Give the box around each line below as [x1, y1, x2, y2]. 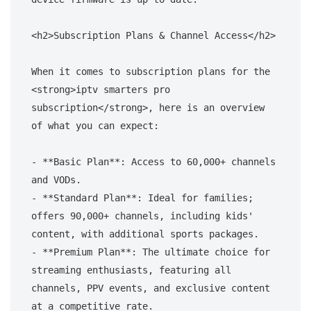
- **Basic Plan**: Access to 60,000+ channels [31, 155, 276, 167]
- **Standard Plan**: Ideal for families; [31, 192, 253, 203]
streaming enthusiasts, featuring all [31, 264, 231, 276]
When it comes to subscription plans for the [31, 65, 270, 77]
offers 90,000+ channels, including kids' [31, 210, 253, 221]
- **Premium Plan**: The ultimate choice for [31, 246, 270, 258]
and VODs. [31, 174, 81, 185]
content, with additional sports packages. [31, 228, 259, 239]
